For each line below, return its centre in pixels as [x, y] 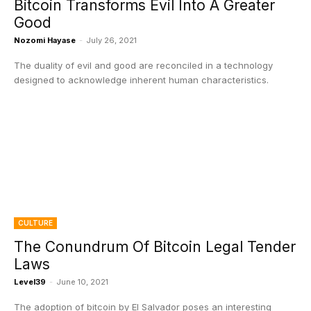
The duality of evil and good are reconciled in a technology [143, 65]
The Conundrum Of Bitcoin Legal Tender [155, 247]
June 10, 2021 [82, 282]
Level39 [30, 282]
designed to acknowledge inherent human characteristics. [141, 80]
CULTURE [35, 223]
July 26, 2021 [111, 40]
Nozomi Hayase [45, 40]
